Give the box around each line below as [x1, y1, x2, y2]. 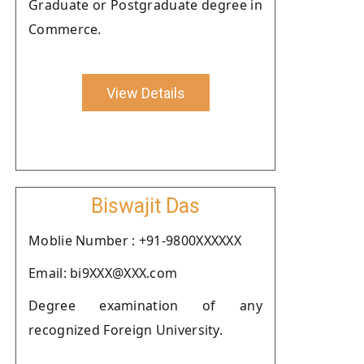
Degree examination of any [28, 297, 262, 314]
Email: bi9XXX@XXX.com [28, 264, 178, 282]
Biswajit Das [91, 194, 200, 218]
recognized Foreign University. [28, 321, 223, 339]
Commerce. [28, 20, 102, 38]
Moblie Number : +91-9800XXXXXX [28, 232, 241, 249]
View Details [106, 84, 185, 102]
